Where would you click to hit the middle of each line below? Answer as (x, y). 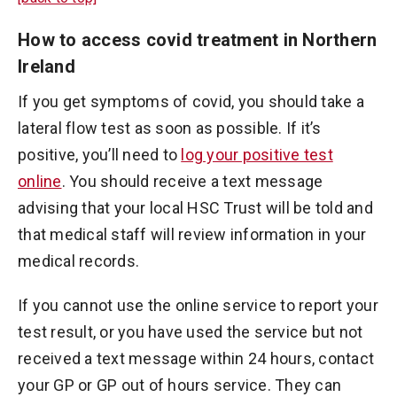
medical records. (78, 261)
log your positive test (257, 155)
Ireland (47, 66)
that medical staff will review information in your (192, 234)
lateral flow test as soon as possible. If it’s (170, 128)
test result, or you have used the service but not (191, 332)
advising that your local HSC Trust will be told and (195, 208)
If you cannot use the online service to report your (198, 305)
